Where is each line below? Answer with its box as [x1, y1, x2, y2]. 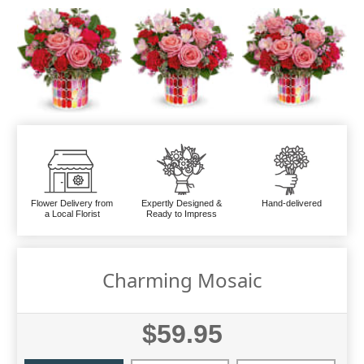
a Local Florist [44, 208, 100, 219]
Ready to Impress [146, 208, 218, 219]
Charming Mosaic [102, 266, 262, 293]
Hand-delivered [262, 197, 323, 208]
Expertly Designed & [141, 197, 223, 208]
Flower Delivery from [31, 197, 114, 208]
